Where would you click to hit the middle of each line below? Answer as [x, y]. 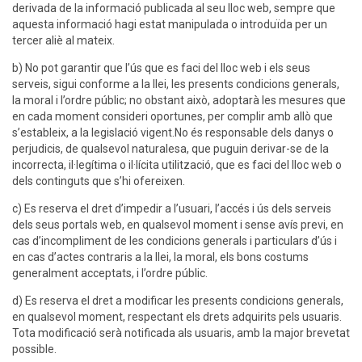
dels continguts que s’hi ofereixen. [99, 181]
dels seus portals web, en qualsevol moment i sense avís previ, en [178, 225]
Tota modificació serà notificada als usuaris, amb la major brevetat [181, 333]
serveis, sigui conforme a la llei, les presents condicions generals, [176, 84]
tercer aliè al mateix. [63, 41]
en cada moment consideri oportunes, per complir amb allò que [173, 117]
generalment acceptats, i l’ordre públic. [110, 274]
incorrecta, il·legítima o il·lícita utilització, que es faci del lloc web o [177, 165]
